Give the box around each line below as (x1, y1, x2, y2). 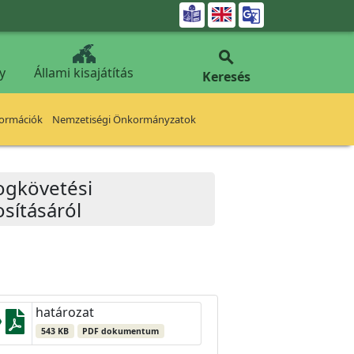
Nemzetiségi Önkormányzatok (52, 112, 196, 126)
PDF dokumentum (82, 326, 160, 337)
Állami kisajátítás (34, 64, 134, 81)
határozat (36, 303, 94, 321)
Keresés (201, 68, 250, 85)
